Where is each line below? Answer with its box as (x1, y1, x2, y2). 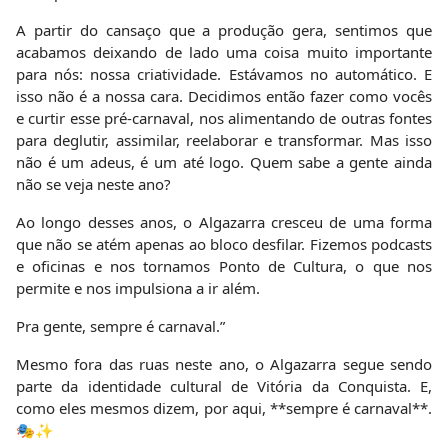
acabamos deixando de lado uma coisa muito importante (16, 41, 432, 62)
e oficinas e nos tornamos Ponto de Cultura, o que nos (16, 255, 432, 276)
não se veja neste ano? (16, 173, 171, 194)
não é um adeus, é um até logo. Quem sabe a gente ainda (16, 151, 432, 172)
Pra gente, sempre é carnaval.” (16, 315, 225, 336)
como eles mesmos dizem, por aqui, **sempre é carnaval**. (16, 397, 432, 418)
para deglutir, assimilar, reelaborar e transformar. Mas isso (16, 129, 432, 150)
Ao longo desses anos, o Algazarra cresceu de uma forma (16, 211, 432, 232)
